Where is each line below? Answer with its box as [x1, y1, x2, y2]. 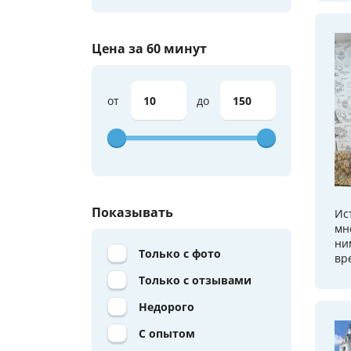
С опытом [139, 326, 195, 342]
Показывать [92, 204, 173, 222]
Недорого [139, 299, 194, 315]
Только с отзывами [139, 273, 251, 288]
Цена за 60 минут [92, 40, 207, 58]
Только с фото [139, 246, 221, 262]
